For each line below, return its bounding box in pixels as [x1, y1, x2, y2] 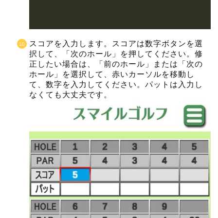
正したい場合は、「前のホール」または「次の [29, 60, 203, 69]
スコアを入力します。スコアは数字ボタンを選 [29, 39, 203, 48]
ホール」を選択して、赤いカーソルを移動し [29, 70, 195, 79]
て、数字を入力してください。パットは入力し [29, 80, 203, 89]
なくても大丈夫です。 [29, 91, 112, 99]
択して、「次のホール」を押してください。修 [29, 50, 203, 58]
